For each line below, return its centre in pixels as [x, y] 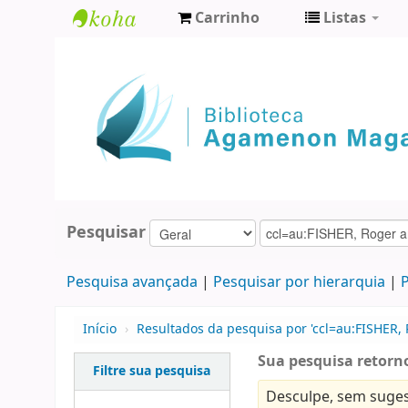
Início [100, 330]
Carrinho [227, 18]
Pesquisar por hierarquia [299, 283]
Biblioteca [118, 51]
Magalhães [122, 112]
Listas [345, 18]
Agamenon [122, 82]
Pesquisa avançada [132, 283]
